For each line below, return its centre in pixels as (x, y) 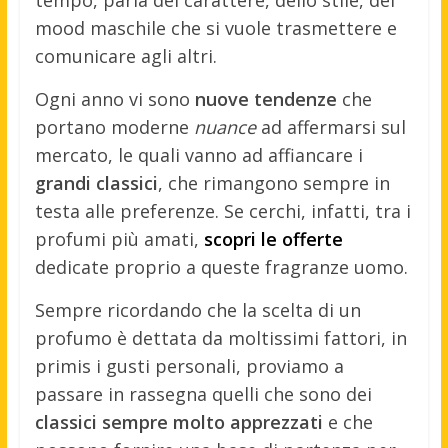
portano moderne (114, 127)
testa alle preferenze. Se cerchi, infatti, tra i (222, 211)
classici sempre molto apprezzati (178, 422)
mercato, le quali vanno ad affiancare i (198, 155)
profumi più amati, (119, 239)
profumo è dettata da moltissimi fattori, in (220, 338)
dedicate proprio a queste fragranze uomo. (221, 267)
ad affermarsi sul (330, 127)
